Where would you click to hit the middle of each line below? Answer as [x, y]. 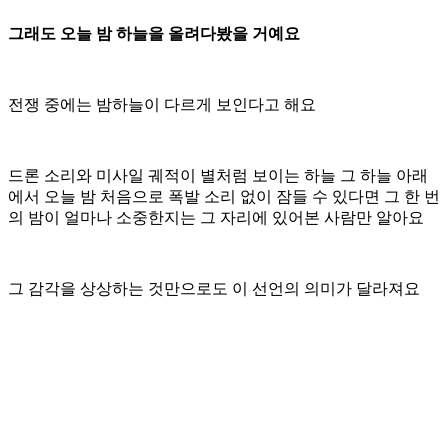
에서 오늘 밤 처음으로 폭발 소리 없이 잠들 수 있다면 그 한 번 [224, 196]
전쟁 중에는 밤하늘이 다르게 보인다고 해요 [164, 104]
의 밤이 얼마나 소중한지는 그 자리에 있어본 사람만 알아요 [218, 217]
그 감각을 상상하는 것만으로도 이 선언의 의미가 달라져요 [214, 288]
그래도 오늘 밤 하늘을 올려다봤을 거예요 [154, 33]
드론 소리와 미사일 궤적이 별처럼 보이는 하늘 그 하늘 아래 [218, 175]
